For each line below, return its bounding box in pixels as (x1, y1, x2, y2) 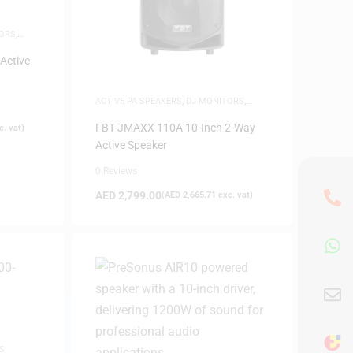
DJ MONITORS (185, 95, 244, 106)
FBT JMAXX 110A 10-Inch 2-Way (95, 121, 255, 134)
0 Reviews (95, 165, 137, 176)
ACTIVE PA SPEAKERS (95, 95, 182, 106)
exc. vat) (215, 189, 253, 200)
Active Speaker (95, 138, 167, 151)
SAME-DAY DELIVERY (95, 106, 178, 117)
